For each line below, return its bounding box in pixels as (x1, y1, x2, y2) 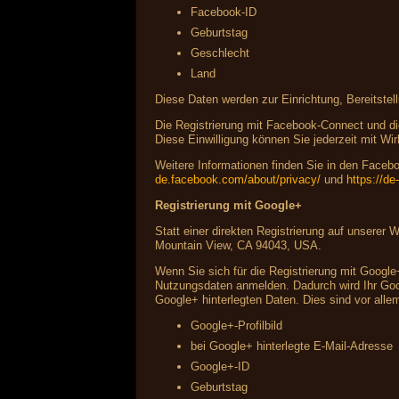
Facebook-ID (191, 5, 257, 20)
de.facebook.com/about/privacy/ (155, 173, 322, 187)
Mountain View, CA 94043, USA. (155, 239, 322, 253)
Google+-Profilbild (191, 319, 283, 333)
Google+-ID (191, 360, 250, 374)
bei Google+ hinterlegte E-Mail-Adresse (191, 339, 394, 354)
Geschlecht (191, 46, 250, 61)
